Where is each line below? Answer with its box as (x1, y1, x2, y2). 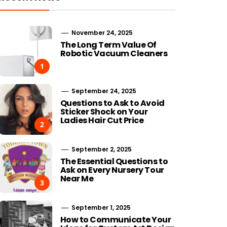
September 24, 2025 (69, 87, 136, 95)
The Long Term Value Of (60, 39, 157, 51)
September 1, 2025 (69, 203, 131, 212)
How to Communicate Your (60, 214, 171, 225)
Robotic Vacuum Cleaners (60, 48, 168, 59)
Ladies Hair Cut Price (60, 115, 144, 126)
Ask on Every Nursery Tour (60, 164, 164, 176)
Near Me (60, 173, 94, 184)
